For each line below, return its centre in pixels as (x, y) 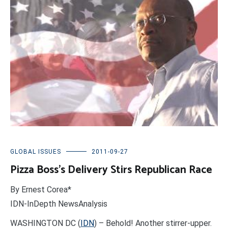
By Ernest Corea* (41, 190)
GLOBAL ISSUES (36, 152)
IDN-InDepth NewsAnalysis (59, 204)
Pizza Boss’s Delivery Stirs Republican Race (111, 170)
